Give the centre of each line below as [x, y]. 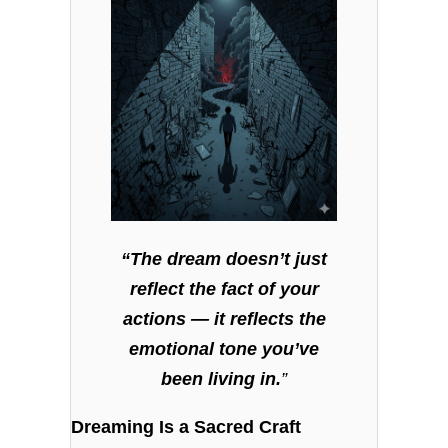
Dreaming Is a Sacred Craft [186, 427]
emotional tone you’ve [224, 349]
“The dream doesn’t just [224, 259]
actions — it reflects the [224, 319]
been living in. [221, 379]
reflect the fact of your [224, 289]
